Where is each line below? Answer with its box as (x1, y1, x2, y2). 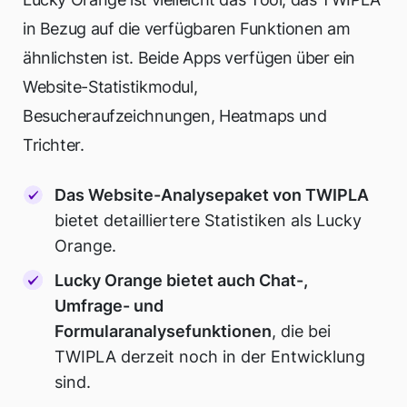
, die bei (272, 321, 332, 341)
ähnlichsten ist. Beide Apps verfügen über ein (23, 48, 355, 67)
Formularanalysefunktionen (55, 321, 273, 341)
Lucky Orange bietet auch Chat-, (55, 270, 309, 290)
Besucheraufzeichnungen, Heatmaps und (23, 106, 327, 125)
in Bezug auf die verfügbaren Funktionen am (23, 19, 351, 38)
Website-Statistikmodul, (23, 77, 198, 96)
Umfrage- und (55, 295, 164, 315)
